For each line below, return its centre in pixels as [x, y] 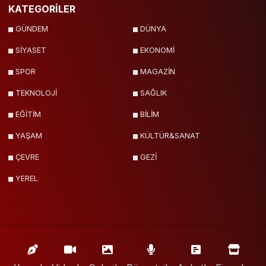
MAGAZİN [158, 72]
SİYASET [31, 50]
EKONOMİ [157, 50]
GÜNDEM [32, 29]
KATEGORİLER [42, 9]
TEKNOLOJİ [36, 93]
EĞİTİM [28, 115]
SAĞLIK [153, 93]
